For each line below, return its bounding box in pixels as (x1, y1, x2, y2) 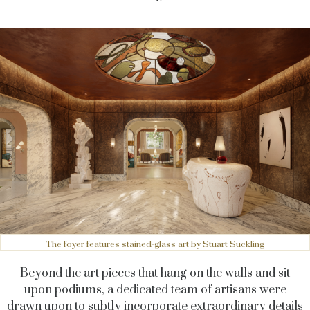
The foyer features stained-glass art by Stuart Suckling (46, 239, 264, 250)
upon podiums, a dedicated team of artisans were (24, 282, 286, 298)
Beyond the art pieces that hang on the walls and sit (20, 266, 290, 282)
